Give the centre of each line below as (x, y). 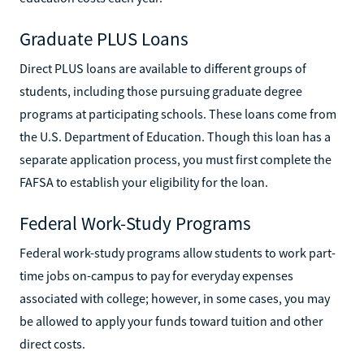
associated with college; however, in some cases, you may (175, 298)
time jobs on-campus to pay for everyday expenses (156, 275)
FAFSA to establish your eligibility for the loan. (144, 182)
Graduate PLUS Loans (104, 38)
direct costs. (52, 343)
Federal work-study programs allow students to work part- (178, 252)
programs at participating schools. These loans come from (178, 113)
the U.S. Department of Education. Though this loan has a (175, 136)
